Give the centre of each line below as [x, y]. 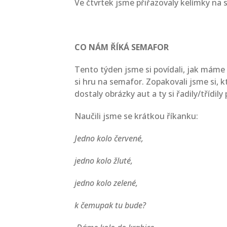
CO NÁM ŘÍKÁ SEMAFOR [122, 47]
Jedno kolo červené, [109, 138]
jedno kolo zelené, [106, 183]
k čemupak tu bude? [110, 205]
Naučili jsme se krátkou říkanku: [136, 116]
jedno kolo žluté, [104, 161]
